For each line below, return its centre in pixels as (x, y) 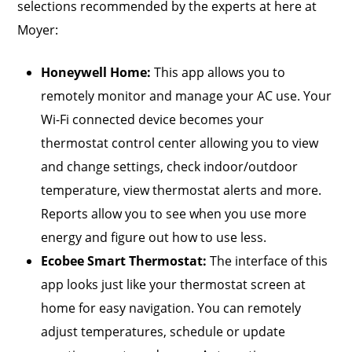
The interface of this (269, 261)
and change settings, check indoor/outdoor (170, 167)
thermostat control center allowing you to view (180, 143)
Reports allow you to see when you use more (174, 214)
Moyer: (38, 30)
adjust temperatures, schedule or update (163, 332)
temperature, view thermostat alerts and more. (181, 191)
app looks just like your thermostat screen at (174, 285)
